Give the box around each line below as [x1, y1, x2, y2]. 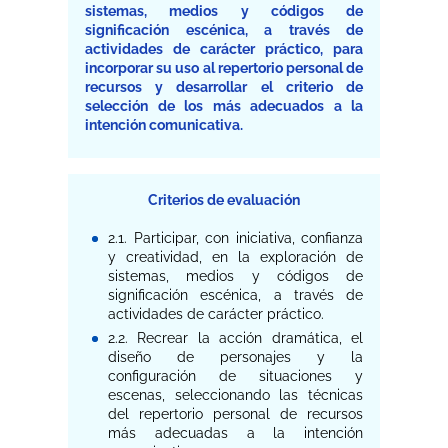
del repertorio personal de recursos [108, 406, 363, 423]
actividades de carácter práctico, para [85, 41, 363, 58]
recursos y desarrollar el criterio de [85, 79, 363, 96]
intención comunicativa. [85, 117, 243, 134]
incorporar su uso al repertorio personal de [85, 60, 363, 77]
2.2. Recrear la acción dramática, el [108, 330, 363, 347]
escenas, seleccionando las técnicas [108, 387, 363, 404]
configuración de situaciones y [108, 368, 363, 385]
